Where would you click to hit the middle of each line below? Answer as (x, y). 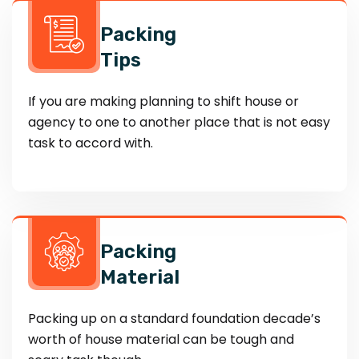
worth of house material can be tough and (161, 339)
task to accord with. (91, 143)
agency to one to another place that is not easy (179, 122)
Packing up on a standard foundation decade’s (174, 319)
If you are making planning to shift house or (163, 101)
